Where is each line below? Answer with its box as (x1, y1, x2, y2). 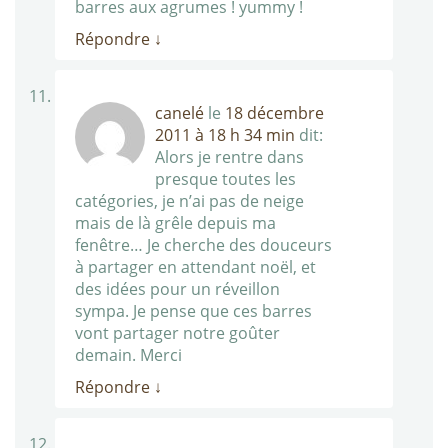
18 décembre (225, 102, 324, 125)
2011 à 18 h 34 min (155, 124, 295, 147)
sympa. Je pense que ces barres (75, 300, 312, 323)
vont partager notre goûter (75, 322, 280, 345)
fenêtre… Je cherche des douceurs (75, 234, 332, 257)
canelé (155, 102, 204, 125)
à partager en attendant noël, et (75, 256, 316, 279)
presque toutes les (155, 168, 296, 191)
